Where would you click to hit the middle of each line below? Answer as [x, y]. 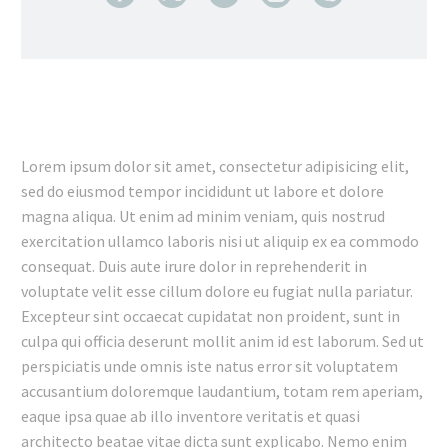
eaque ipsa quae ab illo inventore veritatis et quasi [190, 415]
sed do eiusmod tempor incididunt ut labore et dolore [202, 190]
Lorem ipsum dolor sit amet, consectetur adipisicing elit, [215, 165]
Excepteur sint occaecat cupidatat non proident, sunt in [210, 315]
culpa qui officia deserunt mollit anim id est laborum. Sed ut [222, 340]
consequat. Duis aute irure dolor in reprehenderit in [194, 265]
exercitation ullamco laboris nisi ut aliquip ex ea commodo [220, 240]
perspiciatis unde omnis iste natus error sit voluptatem [209, 365]
